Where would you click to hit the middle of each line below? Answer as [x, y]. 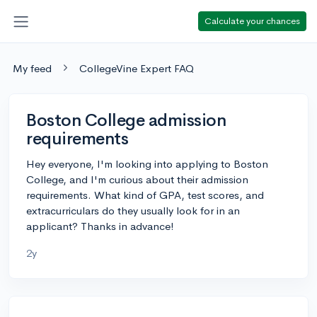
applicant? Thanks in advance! [100, 226]
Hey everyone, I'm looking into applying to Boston [147, 163]
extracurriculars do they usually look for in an [133, 210]
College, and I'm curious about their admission [137, 179]
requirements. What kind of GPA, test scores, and [145, 195]
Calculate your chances [252, 21]
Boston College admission [126, 120]
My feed [32, 68]
